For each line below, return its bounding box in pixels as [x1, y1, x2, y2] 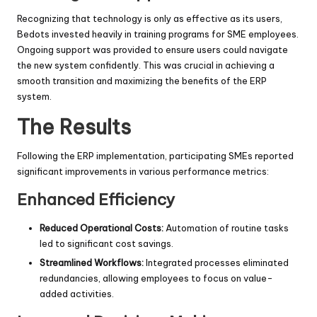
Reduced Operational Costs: [40, 222, 163, 234]
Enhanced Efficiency [17, 190, 175, 210]
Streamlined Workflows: [40, 257, 144, 269]
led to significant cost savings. [40, 238, 173, 250]
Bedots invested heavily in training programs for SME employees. [17, 28, 299, 40]
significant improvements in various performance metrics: [17, 166, 269, 178]
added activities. [40, 288, 114, 300]
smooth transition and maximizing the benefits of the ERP [17, 75, 267, 87]
